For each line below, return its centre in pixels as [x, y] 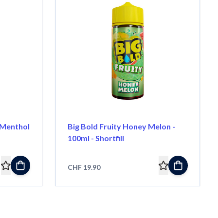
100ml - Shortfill [96, 138]
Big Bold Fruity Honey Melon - [121, 126]
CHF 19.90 [84, 167]
